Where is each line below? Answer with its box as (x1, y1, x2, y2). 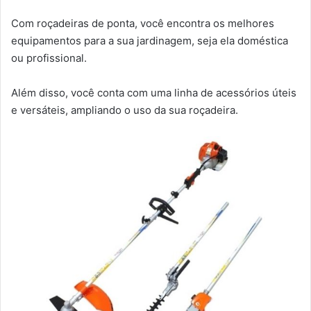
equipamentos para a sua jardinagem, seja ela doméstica (11, 33, 288, 47)
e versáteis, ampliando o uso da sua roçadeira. (11, 103, 238, 117)
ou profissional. (11, 51, 87, 65)
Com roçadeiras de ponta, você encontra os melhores (11, 16, 274, 30)
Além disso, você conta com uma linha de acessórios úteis (11, 85, 296, 99)
